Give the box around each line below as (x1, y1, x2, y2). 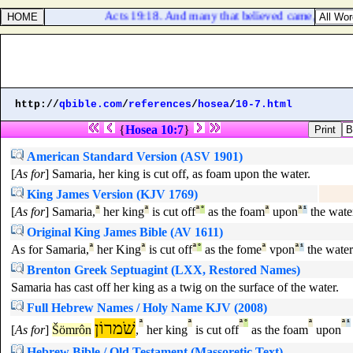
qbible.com (59, 98, 122, 110)
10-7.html (236, 98, 292, 110)
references (128, 98, 191, 110)
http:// (15, 98, 59, 110)
